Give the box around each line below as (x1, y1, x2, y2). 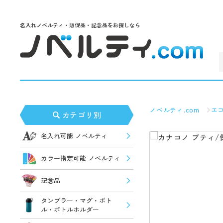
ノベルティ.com (149, 105, 200, 114)
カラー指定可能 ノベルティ (41, 153, 120, 163)
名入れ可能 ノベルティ (41, 131, 108, 140)
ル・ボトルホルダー (41, 205, 99, 214)
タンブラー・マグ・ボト (41, 196, 112, 205)
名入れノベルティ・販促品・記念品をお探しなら (20, 20, 140, 29)
